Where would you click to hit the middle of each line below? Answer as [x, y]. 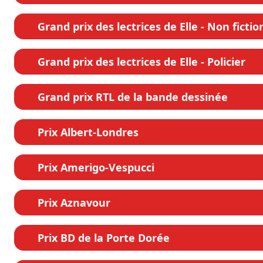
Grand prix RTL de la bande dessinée [133, 97]
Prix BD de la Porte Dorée [104, 238]
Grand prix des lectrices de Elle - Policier [141, 62]
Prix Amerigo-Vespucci [96, 168]
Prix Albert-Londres [88, 132]
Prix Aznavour [74, 203]
